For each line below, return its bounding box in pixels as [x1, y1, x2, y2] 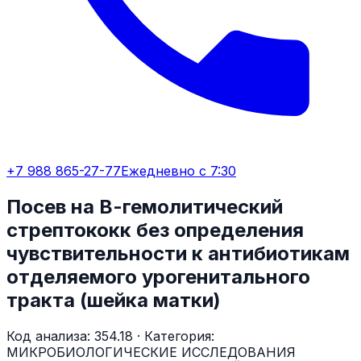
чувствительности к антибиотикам [6, 241, 350, 265]
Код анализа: [6, 327, 94, 344]
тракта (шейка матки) [6, 288, 221, 312]
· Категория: [133, 327, 214, 344]
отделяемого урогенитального [6, 264, 310, 288]
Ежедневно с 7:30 [121, 163, 236, 179]
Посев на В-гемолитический [6, 194, 283, 218]
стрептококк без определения [6, 218, 304, 242]
